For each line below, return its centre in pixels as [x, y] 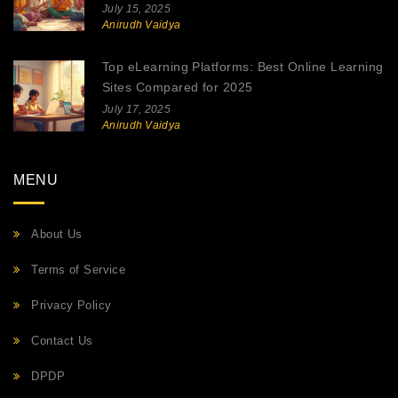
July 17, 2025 [136, 110]
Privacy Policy [72, 306]
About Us [57, 235]
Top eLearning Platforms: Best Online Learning [243, 67]
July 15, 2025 [136, 9]
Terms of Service [79, 270]
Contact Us [62, 341]
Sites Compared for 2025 [178, 88]
